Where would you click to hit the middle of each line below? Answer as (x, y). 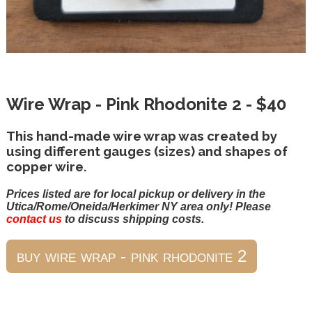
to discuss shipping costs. (133, 219)
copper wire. (46, 167)
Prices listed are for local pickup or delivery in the (135, 194)
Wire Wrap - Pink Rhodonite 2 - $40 (146, 104)
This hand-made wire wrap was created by (141, 136)
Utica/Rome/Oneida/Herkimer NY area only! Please (138, 207)
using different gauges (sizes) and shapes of (147, 151)
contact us (34, 219)
